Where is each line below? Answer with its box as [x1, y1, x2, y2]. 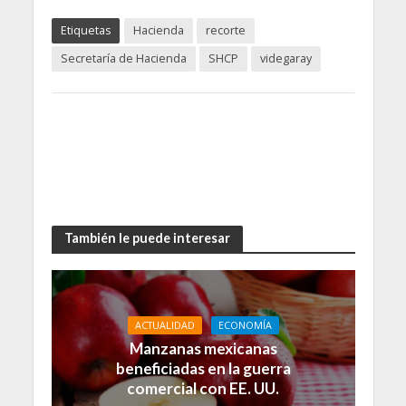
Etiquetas [60, 22, 111, 38]
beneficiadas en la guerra [115, 359, 291, 379]
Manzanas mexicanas [129, 339, 277, 359]
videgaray [259, 50, 312, 66]
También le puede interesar [63, 230, 230, 246]
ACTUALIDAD [134, 319, 195, 333]
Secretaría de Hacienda [60, 50, 187, 66]
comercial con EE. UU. [127, 379, 279, 399]
